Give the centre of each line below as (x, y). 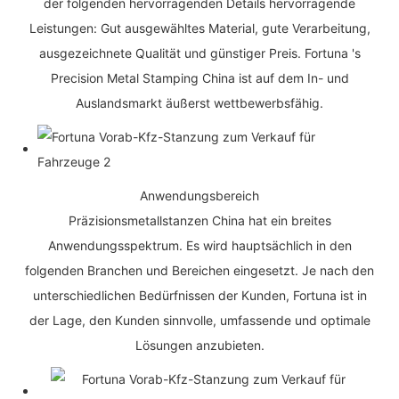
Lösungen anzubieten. (199, 345)
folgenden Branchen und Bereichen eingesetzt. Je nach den (199, 270)
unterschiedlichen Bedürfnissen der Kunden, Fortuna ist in (199, 295)
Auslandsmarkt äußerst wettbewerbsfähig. (199, 102)
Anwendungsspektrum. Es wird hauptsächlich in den (199, 245)
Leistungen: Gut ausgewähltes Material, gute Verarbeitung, (199, 28)
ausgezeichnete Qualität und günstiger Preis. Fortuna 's (199, 53)
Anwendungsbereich (199, 195)
